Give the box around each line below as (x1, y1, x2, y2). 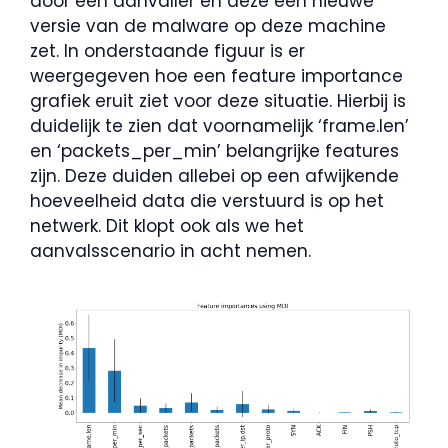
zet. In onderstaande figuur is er (30, 38, 305, 63)
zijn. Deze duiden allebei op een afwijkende (30, 163, 399, 188)
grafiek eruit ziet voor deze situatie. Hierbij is (30, 88, 406, 113)
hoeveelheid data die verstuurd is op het (30, 188, 384, 213)
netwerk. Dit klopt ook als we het (30, 213, 304, 238)
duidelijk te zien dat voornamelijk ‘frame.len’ (30, 113, 409, 138)
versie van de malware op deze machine (30, 13, 386, 38)
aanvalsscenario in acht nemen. (30, 238, 311, 263)
